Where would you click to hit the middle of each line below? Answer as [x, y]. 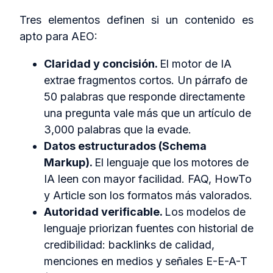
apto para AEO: [58, 37]
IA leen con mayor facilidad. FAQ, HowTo [148, 179]
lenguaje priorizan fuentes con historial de [149, 229]
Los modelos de [205, 212]
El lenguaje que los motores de [172, 163]
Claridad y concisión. [102, 64]
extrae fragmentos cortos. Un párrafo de [146, 80]
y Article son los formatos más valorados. [148, 196]
